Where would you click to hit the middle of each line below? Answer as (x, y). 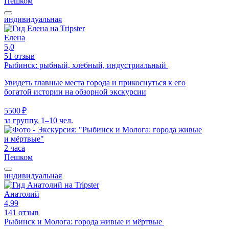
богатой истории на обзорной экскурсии (75, 91)
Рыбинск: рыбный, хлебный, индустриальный (86, 65)
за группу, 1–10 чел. (39, 120)
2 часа (15, 148)
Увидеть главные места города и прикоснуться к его (95, 82)
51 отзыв (19, 56)
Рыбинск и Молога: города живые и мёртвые (84, 221)
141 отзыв (21, 212)
